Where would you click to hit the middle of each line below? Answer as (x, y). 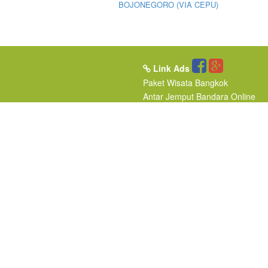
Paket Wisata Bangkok (185, 83)
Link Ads (170, 68)
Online (242, 96)
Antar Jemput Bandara (186, 96)
